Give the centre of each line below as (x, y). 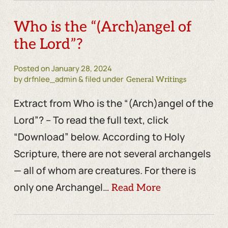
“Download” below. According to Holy (99, 137)
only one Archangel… (62, 187)
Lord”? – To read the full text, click (91, 120)
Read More (136, 188)
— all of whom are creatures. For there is (105, 170)
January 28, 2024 (81, 68)
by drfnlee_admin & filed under (68, 79)
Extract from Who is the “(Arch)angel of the (113, 103)
